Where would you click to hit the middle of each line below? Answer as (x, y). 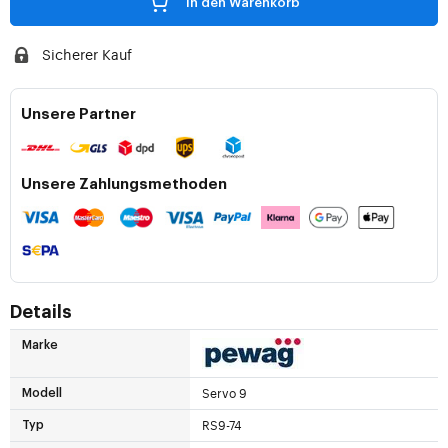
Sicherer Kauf (86, 54)
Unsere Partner (78, 115)
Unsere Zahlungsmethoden (124, 185)
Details (41, 312)
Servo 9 (224, 393)
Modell (42, 393)
